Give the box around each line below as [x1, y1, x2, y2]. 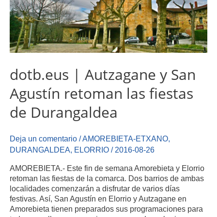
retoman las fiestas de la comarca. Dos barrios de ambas [10, 174, 204, 183]
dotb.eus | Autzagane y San [10, 64, 196, 84]
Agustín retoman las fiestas [10, 83, 193, 103]
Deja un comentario [10, 134, 77, 143]
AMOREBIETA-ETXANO [82, 134, 168, 143]
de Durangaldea [10, 102, 118, 122]
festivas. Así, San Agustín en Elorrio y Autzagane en [10, 194, 186, 203]
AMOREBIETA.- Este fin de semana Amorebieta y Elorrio [10, 164, 204, 173]
